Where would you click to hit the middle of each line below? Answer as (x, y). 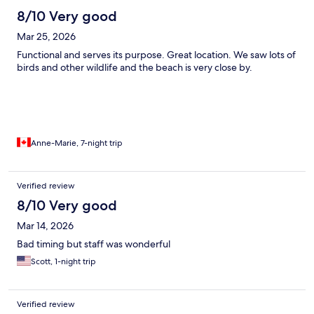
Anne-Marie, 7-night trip (77, 143)
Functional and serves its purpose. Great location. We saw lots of (156, 55)
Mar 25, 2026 (46, 37)
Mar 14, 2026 (45, 226)
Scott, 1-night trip (63, 262)
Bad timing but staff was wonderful (94, 244)
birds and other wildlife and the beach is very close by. (135, 68)
